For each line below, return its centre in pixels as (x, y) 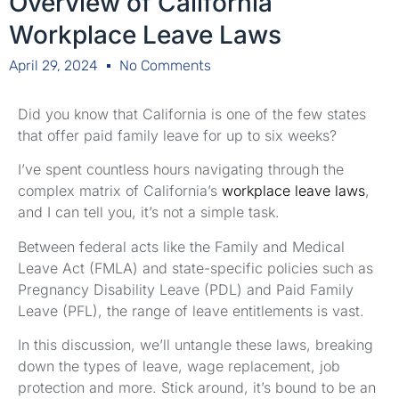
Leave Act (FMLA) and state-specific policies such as (195, 268)
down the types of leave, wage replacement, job (179, 366)
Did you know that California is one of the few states (192, 114)
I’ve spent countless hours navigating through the (181, 170)
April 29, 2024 (53, 65)
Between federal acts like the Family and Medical (181, 246)
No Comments (165, 65)
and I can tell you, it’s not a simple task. (149, 212)
